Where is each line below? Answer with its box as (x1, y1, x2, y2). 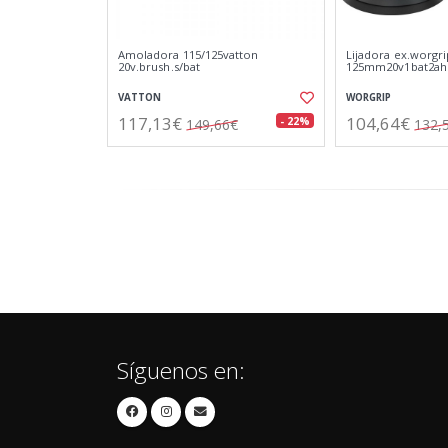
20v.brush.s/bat (118, 59, 200, 74)
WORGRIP (346, 91, 391, 104)
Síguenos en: (117, 355, 245, 386)
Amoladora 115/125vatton (118, 47, 259, 62)
